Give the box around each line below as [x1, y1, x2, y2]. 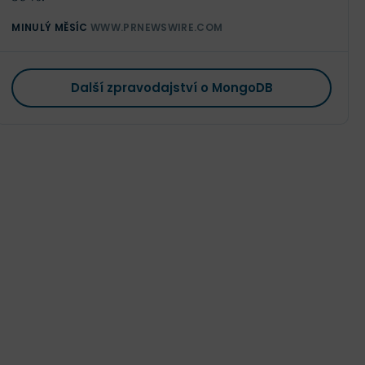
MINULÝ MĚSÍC [11, 20, 88, 34]
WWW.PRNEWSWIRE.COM [90, 20, 223, 34]
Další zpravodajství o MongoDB [70, 79, 273, 96]
